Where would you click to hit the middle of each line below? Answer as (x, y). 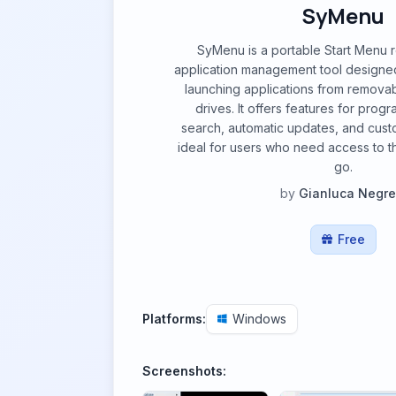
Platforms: (174, 319)
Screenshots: (184, 371)
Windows (259, 319)
